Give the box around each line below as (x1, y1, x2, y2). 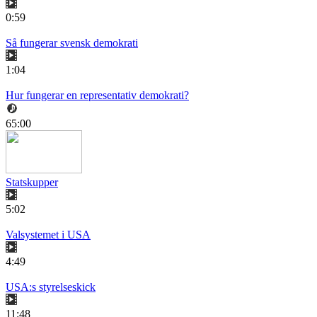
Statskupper (6, 175, 58, 188)
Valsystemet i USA (6, 228, 91, 241)
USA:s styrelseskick (6, 280, 96, 293)
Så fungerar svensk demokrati (6, 36, 138, 49)
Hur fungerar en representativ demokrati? (6, 88, 189, 101)
